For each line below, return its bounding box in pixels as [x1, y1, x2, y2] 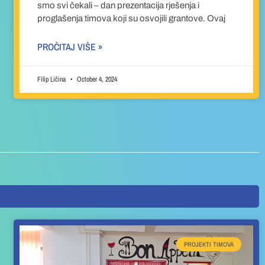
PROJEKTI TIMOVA [183, 240, 234, 248]
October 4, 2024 [75, 75, 118, 85]
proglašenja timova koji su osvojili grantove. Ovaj [37, 14, 226, 24]
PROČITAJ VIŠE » [37, 40, 103, 54]
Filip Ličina [37, 75, 68, 85]
